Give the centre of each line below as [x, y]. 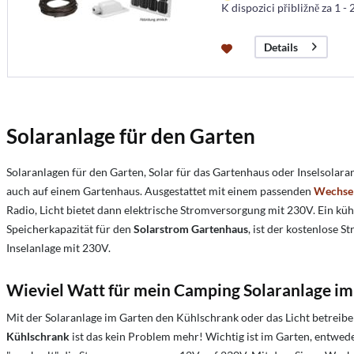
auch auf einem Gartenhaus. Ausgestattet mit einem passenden [160, 191]
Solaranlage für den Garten [131, 136]
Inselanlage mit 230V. [58, 248]
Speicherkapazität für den [70, 229]
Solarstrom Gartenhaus [191, 229]
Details [281, 47]
